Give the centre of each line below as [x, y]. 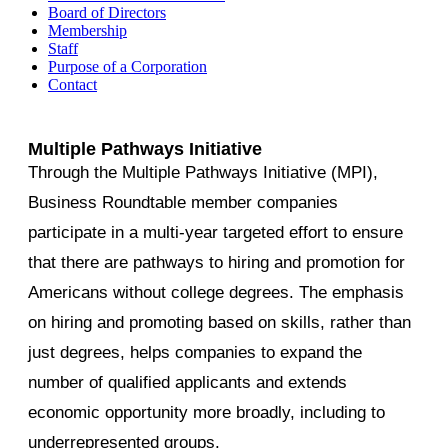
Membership [87, 31]
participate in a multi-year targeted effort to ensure [215, 233]
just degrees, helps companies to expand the [195, 353]
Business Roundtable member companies [183, 203]
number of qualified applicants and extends [187, 383]
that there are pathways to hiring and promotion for [216, 263]
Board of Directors [107, 13]
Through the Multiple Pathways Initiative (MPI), [203, 173]
